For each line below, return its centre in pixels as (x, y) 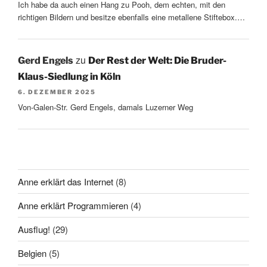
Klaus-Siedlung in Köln (69, 77)
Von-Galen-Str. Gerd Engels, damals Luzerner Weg (105, 107)
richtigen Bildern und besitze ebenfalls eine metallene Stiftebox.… (131, 17)
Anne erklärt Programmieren (73, 205)
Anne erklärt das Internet (66, 181)
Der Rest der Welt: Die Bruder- (157, 61)
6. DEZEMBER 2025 (57, 92)
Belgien (32, 253)
